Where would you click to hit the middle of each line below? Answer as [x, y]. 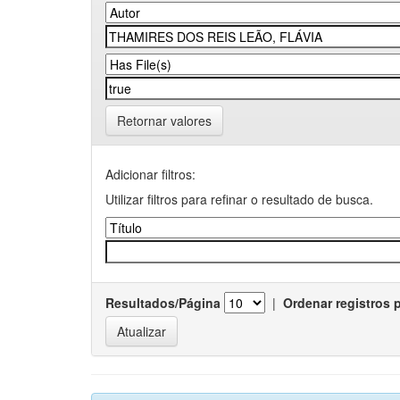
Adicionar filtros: [150, 174]
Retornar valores [164, 121]
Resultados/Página [163, 303]
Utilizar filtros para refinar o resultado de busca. [239, 199]
